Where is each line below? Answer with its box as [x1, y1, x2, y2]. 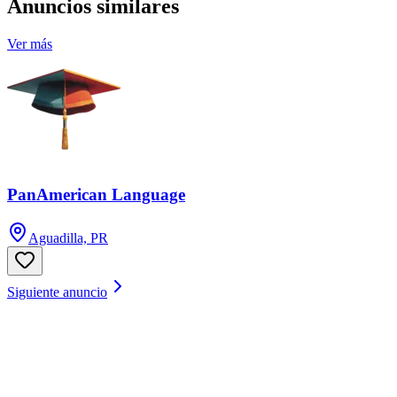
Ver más [7, 35, 52, 51]
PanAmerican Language [7, 185, 185, 205]
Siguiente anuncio [7, 284, 107, 300]
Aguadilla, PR [28, 230, 108, 245]
